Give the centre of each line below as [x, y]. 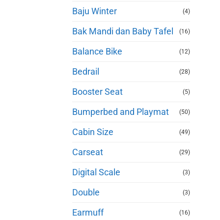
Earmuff [88, 212]
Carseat [88, 152]
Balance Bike [97, 51]
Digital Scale [96, 172]
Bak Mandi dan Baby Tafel [123, 31]
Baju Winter [95, 11]
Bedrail [86, 71]
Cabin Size [93, 132]
